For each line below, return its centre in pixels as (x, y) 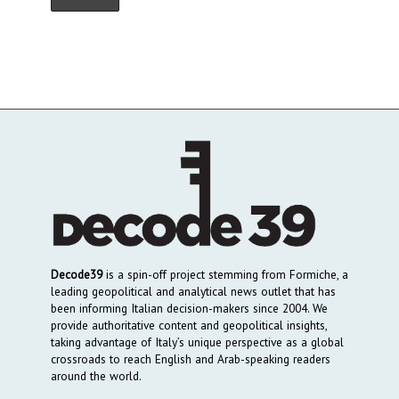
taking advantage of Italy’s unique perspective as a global (197, 342)
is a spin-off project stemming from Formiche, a (225, 274)
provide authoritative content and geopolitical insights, (188, 325)
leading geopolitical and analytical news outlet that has (193, 291)
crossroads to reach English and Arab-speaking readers (190, 358)
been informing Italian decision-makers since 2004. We (189, 308)
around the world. (96, 375)
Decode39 (76, 274)
